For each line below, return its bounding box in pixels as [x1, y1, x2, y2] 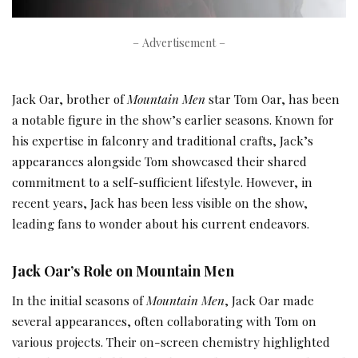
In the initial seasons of [12, 292, 146, 309]
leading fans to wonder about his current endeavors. [12, 214, 309, 232]
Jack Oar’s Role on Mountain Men [12, 261, 234, 280]
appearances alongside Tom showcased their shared [12, 152, 307, 169]
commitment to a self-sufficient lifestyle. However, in [12, 173, 312, 190]
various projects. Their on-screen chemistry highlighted [12, 333, 330, 351]
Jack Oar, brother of [12, 89, 127, 107]
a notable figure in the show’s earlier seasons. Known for [12, 110, 334, 128]
